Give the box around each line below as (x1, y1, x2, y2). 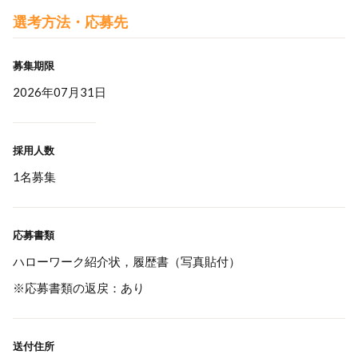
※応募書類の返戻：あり (13, 280, 145, 295)
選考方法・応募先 (13, 13, 128, 30)
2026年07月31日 (13, 85, 106, 99)
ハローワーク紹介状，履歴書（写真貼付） (13, 254, 241, 268)
